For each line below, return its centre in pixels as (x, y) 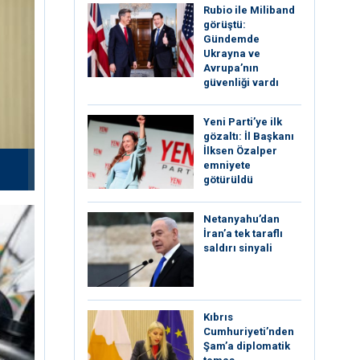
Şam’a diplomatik (247, 346)
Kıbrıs (218, 317)
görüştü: (225, 25)
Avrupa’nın (231, 68)
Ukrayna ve (232, 53)
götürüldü (228, 180)
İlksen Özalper (240, 151)
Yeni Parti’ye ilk (243, 122)
